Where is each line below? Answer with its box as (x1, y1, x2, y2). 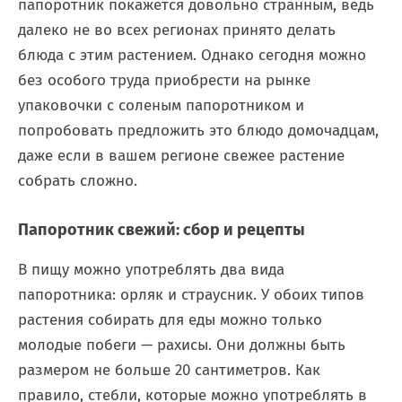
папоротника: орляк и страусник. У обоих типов (18, 285, 364, 304)
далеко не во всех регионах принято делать (18, 21, 336, 39)
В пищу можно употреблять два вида (18, 260, 284, 279)
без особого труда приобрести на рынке (18, 71, 310, 90)
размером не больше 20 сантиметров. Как (18, 361, 320, 380)
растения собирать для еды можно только (18, 310, 322, 329)
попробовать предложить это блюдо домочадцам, (18, 121, 379, 140)
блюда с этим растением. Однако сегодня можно (18, 46, 366, 65)
